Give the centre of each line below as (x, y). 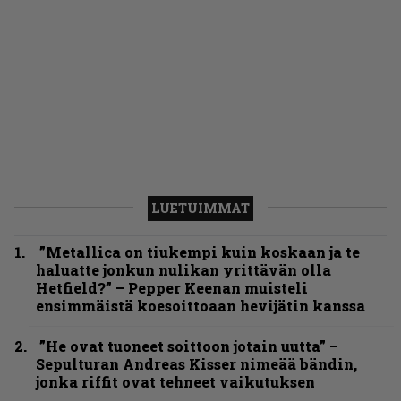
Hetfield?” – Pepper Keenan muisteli (172, 288)
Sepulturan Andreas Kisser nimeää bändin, (196, 364)
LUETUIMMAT (200, 209)
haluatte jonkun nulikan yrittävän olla (183, 270)
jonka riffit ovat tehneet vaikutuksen (175, 382)
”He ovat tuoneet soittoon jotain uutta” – (189, 346)
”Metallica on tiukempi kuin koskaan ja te (200, 252)
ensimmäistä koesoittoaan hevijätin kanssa (200, 306)
